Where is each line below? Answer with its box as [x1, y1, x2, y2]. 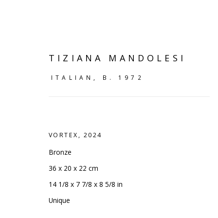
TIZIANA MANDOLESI [49, 52, 186, 64]
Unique [49, 196, 70, 205]
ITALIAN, [51, 73, 103, 81]
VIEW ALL [44, 183, 107, 195]
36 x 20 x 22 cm [49, 163, 98, 173]
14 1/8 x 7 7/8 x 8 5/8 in [49, 180, 123, 189]
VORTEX [49, 131, 78, 139]
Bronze [49, 147, 72, 157]
